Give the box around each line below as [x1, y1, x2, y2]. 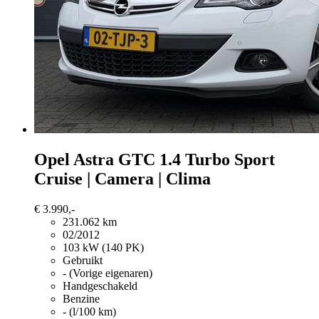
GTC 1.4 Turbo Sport [118, 150, 275, 169]
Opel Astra [34, 150, 114, 169]
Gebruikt [63, 254, 103, 267]
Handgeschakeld [63, 280, 137, 293]
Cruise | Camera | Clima [34, 169, 211, 189]
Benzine [63, 293, 100, 305]
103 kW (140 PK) [63, 241, 144, 254]
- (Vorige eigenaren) [63, 267, 152, 280]
